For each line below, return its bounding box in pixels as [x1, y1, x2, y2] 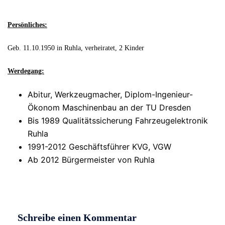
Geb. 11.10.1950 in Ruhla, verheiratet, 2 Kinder [8, 44, 144, 52]
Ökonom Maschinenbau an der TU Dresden [28, 102, 191, 113]
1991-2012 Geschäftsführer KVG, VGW [28, 141, 171, 152]
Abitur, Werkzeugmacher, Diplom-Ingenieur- [28, 89, 193, 99]
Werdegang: [8, 67, 44, 75]
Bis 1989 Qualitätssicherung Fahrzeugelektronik [28, 115, 208, 126]
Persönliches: [8, 21, 47, 29]
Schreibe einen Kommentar [18, 211, 137, 223]
